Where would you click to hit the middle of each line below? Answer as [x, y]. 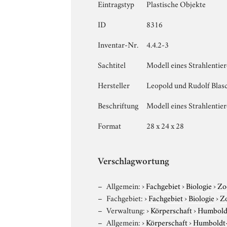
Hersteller [114, 84]
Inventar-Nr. [118, 44]
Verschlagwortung [134, 162]
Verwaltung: [126, 210]
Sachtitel [112, 64]
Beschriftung [118, 105]
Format [110, 125]
